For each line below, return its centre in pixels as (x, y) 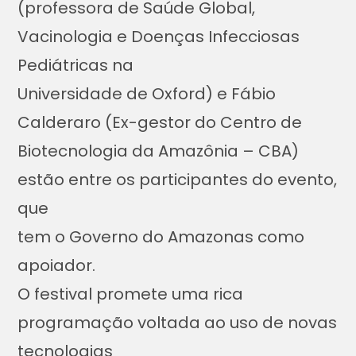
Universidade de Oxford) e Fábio (147, 94)
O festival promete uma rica (131, 294)
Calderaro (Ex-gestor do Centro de (160, 123)
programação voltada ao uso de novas (178, 323)
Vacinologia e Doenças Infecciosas (159, 37)
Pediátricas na (76, 66)
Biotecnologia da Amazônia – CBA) (159, 151)
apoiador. (57, 266)
